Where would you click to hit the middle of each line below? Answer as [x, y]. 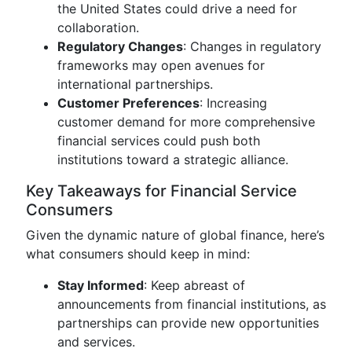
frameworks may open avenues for [161, 65]
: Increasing [233, 103]
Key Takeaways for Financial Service [161, 191]
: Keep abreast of [194, 285]
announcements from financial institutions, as [192, 304]
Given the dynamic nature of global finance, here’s [175, 235]
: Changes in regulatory [252, 46]
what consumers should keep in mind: [138, 254]
